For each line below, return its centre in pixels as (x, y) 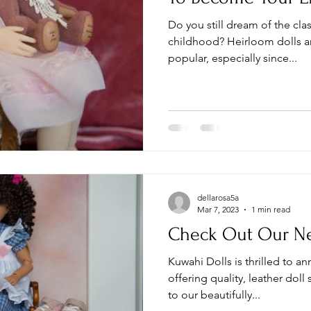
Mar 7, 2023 (218, 210)
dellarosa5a (218, 198)
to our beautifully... (214, 295)
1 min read (271, 210)
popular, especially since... (233, 58)
